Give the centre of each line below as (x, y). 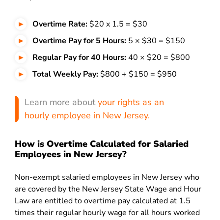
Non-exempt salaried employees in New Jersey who (107, 177)
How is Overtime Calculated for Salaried (102, 144)
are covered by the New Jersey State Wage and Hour (108, 189)
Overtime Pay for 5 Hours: (79, 41)
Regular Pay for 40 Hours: (79, 57)
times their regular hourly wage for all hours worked (107, 213)
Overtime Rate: (60, 24)
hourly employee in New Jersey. (87, 115)
